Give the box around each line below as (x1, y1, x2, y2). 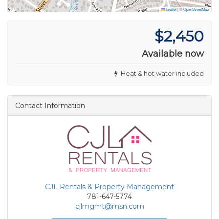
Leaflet (165, 6, 176, 12)
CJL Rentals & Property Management (45, 182, 174, 191)
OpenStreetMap (183, 6, 209, 12)
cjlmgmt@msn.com (75, 201, 144, 211)
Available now (142, 48, 204, 59)
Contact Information (15, 101, 85, 110)
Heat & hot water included (118, 69, 204, 77)
